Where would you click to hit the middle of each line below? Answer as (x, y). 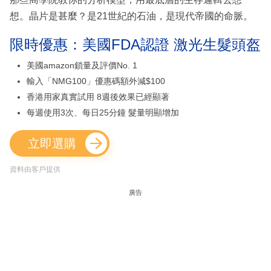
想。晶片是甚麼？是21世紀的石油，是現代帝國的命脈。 (131, 16)
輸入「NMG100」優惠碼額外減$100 (96, 81)
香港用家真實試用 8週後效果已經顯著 (98, 97)
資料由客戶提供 (35, 170)
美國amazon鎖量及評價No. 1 (82, 66)
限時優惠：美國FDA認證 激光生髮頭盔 (135, 45)
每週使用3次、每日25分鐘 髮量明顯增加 (103, 113)
